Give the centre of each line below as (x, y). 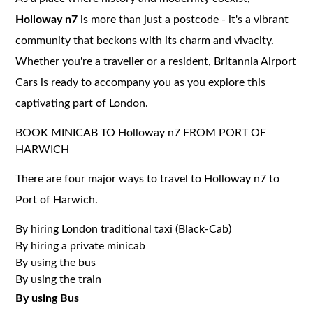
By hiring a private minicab (81, 246)
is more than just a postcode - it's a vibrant (183, 19)
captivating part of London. (82, 103)
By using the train (59, 279)
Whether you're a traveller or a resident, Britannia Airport (156, 61)
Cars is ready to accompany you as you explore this (141, 82)
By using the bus (56, 262)
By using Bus (48, 298)
